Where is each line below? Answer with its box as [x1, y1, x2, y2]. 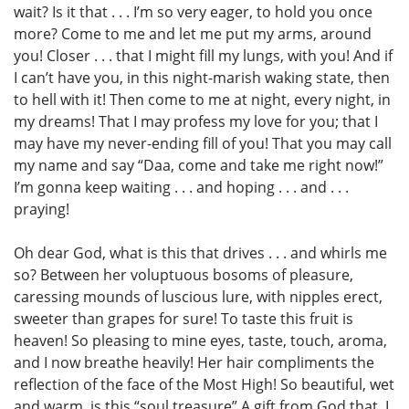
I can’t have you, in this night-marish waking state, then [14, 68, 390, 89]
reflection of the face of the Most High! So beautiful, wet [14, 374, 394, 395]
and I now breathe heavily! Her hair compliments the [14, 352, 374, 373]
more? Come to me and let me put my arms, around [14, 24, 372, 45]
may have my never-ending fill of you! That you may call [14, 133, 392, 154]
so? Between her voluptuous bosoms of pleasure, [14, 265, 353, 286]
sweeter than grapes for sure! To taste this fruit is [14, 309, 353, 330]
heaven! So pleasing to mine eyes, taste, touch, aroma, [14, 330, 387, 351]
